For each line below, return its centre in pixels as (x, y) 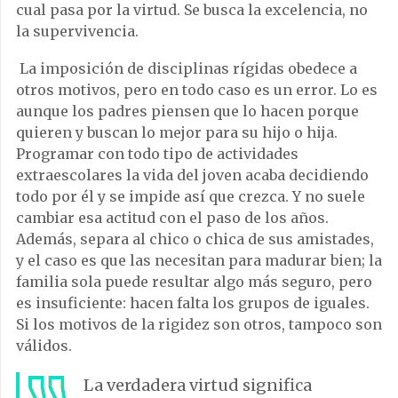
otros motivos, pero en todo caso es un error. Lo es (197, 89)
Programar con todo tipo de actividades (157, 153)
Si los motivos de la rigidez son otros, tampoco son (199, 324)
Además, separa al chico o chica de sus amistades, (195, 239)
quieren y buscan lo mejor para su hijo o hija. (177, 132)
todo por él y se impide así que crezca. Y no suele (191, 196)
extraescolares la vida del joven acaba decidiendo (192, 175)
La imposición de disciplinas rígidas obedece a (188, 68)
